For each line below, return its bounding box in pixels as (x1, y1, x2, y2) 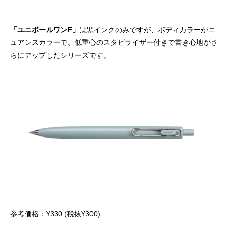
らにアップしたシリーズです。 (10, 51, 110, 60)
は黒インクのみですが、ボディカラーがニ (79, 26, 215, 34)
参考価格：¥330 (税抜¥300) (10, 210, 100, 218)
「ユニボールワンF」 (10, 26, 79, 34)
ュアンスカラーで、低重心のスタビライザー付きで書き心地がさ (10, 38, 218, 47)
